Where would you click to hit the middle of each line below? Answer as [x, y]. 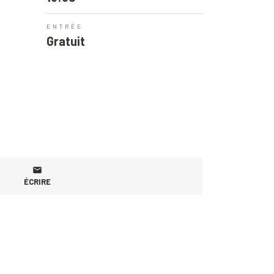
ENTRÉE [65, 26]
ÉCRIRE [37, 181]
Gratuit [66, 41]
